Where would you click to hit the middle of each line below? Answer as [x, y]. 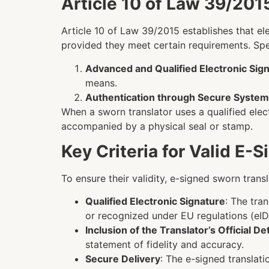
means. [101, 83]
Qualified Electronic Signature [155, 201]
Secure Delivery [123, 259]
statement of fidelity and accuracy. [165, 245]
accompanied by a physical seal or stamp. [157, 126]
